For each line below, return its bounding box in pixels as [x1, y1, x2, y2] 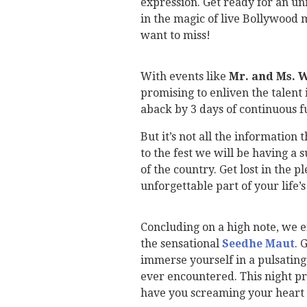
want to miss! [140, 29, 210, 42]
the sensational [140, 237, 222, 251]
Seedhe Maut [221, 237, 295, 251]
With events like [140, 70, 229, 84]
